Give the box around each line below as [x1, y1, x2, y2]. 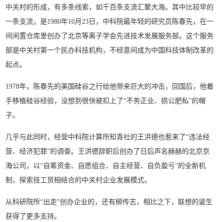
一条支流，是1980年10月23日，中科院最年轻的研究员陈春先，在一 [5, 18, 214, 25]
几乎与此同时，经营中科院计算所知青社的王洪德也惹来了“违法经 [5, 133, 210, 141]
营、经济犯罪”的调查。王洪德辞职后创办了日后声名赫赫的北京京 [5, 148, 210, 155]
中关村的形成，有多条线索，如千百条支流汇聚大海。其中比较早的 [5, 3, 214, 11]
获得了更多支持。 [5, 213, 61, 220]
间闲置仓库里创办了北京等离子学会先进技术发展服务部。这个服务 [5, 32, 214, 40]
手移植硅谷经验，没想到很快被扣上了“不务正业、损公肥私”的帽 [5, 97, 206, 105]
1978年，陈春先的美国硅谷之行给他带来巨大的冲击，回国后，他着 [5, 83, 214, 90]
